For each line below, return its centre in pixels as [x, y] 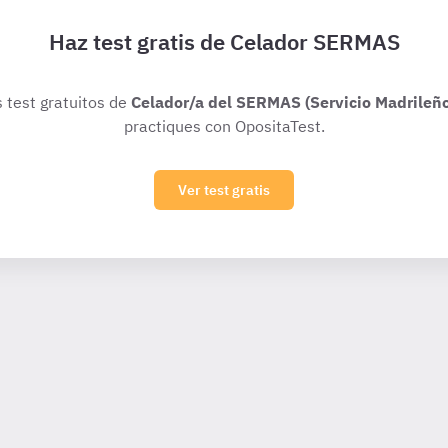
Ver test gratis [224, 190]
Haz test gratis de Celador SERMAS [224, 41]
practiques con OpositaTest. [224, 126]
